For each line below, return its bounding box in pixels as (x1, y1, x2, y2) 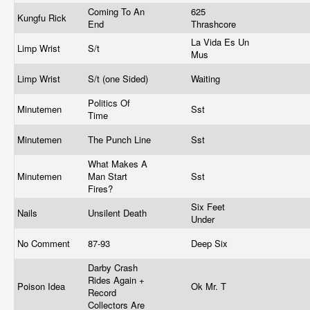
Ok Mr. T (191, 280, 229, 293)
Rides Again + (88, 273, 145, 286)
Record (88, 286, 116, 299)
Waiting (191, 72, 223, 85)
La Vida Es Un (191, 35, 249, 48)
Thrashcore (191, 17, 239, 30)
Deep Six (191, 237, 230, 250)
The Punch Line (88, 133, 154, 146)
